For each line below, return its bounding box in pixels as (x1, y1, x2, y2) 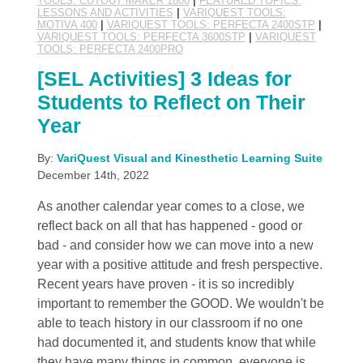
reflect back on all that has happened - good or (36, 219, 302, 233)
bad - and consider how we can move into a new (36, 238, 314, 253)
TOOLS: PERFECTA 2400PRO (36, 43, 183, 56)
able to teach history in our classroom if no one (36, 316, 303, 331)
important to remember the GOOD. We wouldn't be (36, 297, 324, 311)
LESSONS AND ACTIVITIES (36, 6, 173, 19)
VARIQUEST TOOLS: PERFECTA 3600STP (36, 31, 246, 44)
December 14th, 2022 (36, 169, 149, 182)
